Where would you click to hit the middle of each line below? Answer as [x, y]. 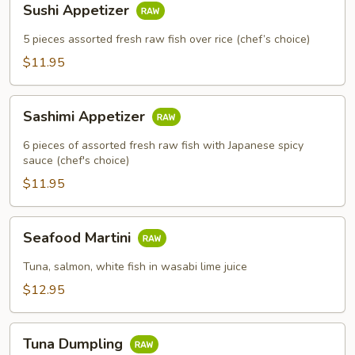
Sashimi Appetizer [86, 117]
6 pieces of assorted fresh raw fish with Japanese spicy [163, 145]
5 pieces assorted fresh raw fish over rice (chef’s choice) [166, 39]
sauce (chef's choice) [76, 160]
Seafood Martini [79, 238]
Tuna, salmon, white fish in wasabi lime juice [135, 267]
